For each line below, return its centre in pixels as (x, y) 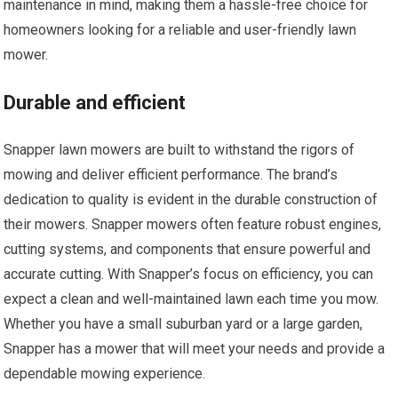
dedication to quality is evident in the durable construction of (191, 199)
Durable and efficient (95, 102)
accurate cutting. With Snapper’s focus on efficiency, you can (189, 274)
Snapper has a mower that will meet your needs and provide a (195, 348)
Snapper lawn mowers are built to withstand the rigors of (179, 149)
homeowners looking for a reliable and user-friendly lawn (180, 29)
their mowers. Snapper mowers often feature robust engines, (193, 224)
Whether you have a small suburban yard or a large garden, (183, 323)
